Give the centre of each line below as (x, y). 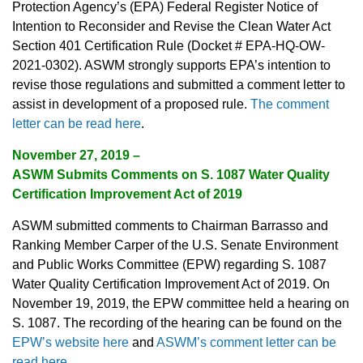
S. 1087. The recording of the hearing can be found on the (177, 323)
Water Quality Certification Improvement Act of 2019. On (171, 284)
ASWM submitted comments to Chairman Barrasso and (170, 226)
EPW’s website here (70, 343)
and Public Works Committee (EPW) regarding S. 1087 (169, 265)
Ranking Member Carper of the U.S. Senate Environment (175, 246)
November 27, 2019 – (76, 156)
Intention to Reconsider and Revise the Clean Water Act (171, 27)
